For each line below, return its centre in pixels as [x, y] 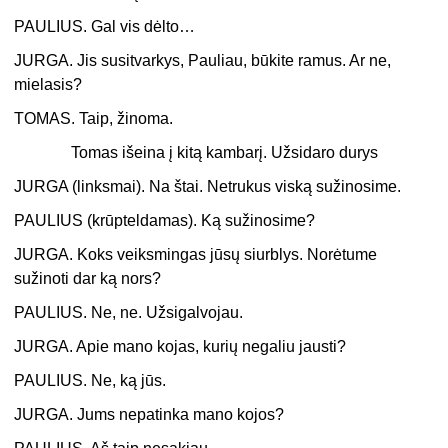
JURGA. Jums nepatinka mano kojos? [149, 415]
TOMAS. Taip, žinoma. [94, 119]
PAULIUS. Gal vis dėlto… [105, 27]
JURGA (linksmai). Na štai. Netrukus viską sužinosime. [208, 187]
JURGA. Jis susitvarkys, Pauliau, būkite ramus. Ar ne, [203, 61]
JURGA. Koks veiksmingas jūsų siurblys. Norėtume [196, 255]
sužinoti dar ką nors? [88, 279]
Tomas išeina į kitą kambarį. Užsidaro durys [224, 153]
